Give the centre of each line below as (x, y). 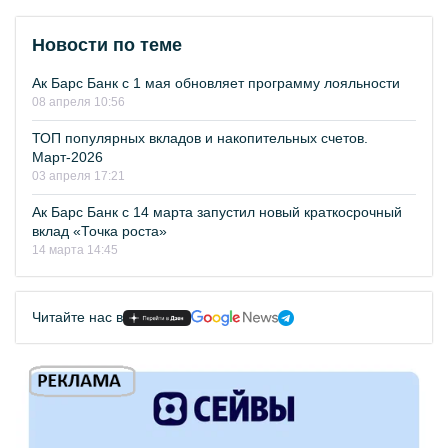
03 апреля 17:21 (78, 176)
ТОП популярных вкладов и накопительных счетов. (200, 138)
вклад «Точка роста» (99, 231)
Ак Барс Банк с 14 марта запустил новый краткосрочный (217, 212)
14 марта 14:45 (75, 250)
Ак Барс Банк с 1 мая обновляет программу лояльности (216, 83)
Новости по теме (107, 45)
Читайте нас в (77, 317)
